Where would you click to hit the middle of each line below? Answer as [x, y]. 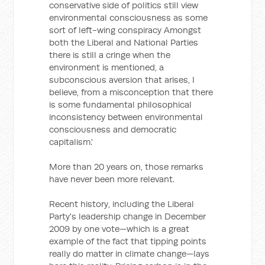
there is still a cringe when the [110, 55]
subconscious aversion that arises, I [122, 80]
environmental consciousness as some [129, 17]
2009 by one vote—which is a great [119, 229]
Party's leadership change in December [128, 216]
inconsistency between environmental [126, 117]
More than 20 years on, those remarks [127, 167]
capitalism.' [71, 142]
